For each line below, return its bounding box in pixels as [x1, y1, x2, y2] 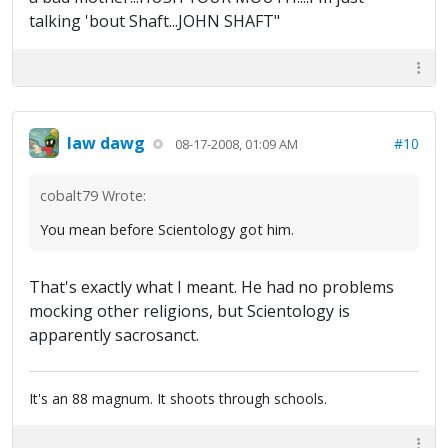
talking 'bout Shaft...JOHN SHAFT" [29, 10, 280, 33]
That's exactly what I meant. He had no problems [29, 276, 394, 299]
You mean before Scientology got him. [40, 220, 294, 240]
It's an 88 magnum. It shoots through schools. [29, 389, 327, 409]
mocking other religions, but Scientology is [29, 300, 350, 323]
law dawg [67, 131, 145, 154]
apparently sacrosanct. [29, 324, 199, 347]
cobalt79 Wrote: [40, 186, 146, 206]
